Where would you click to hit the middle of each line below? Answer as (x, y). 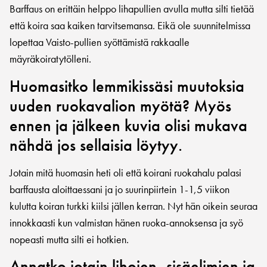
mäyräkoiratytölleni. (50, 59)
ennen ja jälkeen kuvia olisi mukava (128, 125)
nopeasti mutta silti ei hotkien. (69, 239)
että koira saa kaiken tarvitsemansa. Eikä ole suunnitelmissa (130, 26)
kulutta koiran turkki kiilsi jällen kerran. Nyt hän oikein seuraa (133, 206)
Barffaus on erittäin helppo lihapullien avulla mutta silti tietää (132, 9)
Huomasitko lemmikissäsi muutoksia (127, 86)
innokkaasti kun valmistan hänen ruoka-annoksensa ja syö (126, 222)
